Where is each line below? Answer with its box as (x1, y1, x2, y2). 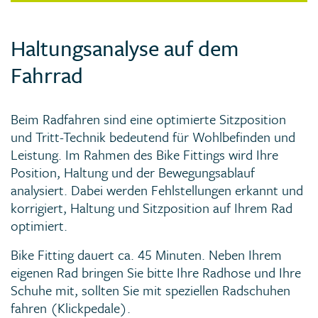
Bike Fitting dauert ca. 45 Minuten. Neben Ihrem (11, 245, 282, 265)
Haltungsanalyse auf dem (11, 33, 238, 64)
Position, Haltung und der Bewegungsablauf (11, 163, 255, 182)
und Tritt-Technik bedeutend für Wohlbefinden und (11, 127, 295, 147)
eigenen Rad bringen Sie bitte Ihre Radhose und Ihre (11, 263, 301, 283)
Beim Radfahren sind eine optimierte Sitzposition (11, 109, 286, 129)
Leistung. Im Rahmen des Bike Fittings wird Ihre (11, 145, 278, 165)
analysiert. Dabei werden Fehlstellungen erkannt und (11, 180, 303, 200)
